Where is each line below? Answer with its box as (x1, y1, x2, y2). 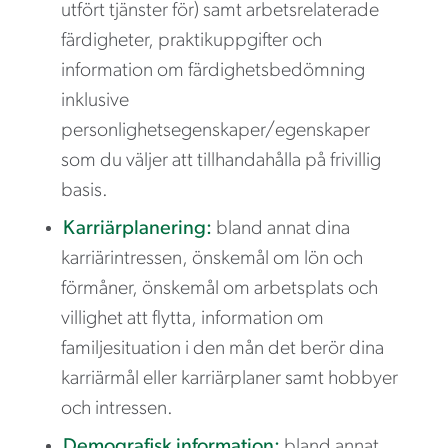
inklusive (61, 90, 129, 111)
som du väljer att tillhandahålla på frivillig (61, 150, 381, 171)
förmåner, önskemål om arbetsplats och (61, 278, 378, 299)
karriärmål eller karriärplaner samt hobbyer (61, 368, 398, 389)
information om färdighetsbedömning (61, 60, 365, 81)
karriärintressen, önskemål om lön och (61, 248, 363, 269)
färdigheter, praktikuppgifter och (61, 30, 322, 51)
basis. (61, 180, 108, 201)
